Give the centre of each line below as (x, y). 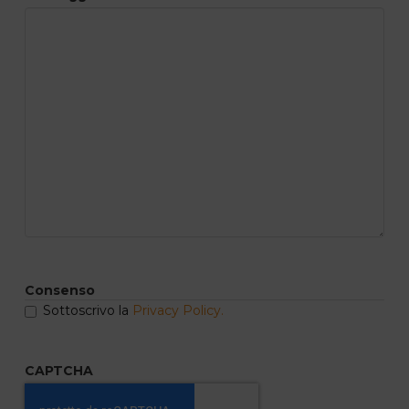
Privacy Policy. (178, 311)
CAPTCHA (58, 371)
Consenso (59, 291)
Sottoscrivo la (87, 311)
